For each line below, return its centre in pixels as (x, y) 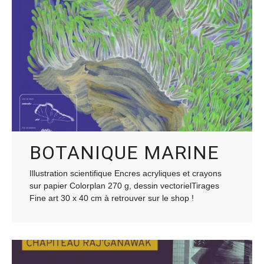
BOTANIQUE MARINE (124, 152)
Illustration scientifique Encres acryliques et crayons (126, 173)
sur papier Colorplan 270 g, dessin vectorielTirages (124, 185)
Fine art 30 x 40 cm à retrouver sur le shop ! (114, 198)
